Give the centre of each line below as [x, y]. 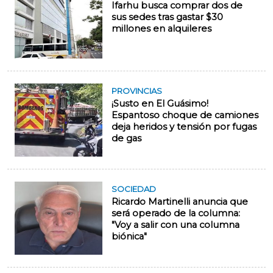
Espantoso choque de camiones [185, 115]
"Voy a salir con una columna [175, 225]
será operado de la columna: [176, 214]
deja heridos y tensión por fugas [184, 127]
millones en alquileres [161, 29]
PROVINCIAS [137, 91]
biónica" [129, 237]
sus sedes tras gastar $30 [167, 17]
